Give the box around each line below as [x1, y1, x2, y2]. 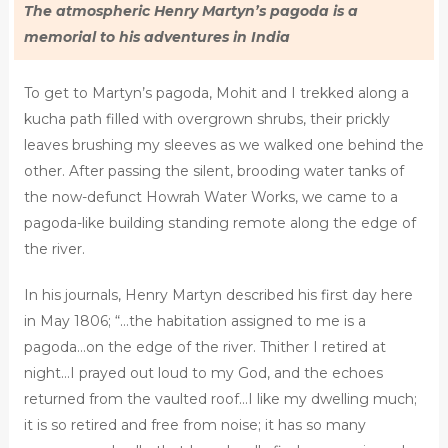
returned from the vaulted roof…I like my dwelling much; [23, 390, 417, 409]
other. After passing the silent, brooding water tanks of [23, 162, 404, 181]
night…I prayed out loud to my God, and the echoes [23, 364, 383, 383]
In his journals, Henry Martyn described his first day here [23, 286, 413, 305]
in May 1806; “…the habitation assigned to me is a [23, 312, 366, 331]
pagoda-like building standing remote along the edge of [23, 214, 416, 233]
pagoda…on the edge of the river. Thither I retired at [23, 338, 386, 357]
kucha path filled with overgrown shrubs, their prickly [23, 110, 390, 129]
